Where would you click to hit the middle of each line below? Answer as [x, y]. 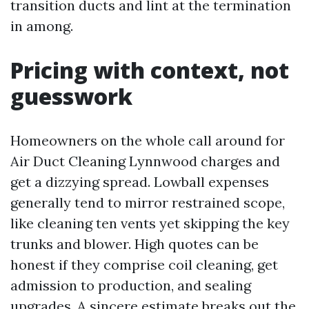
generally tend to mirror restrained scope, [148, 202]
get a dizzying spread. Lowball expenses [140, 182]
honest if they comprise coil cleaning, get [144, 265]
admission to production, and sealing [131, 285]
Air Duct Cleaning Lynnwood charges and [145, 161]
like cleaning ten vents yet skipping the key [150, 223]
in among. [42, 26]
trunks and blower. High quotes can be [134, 244]
